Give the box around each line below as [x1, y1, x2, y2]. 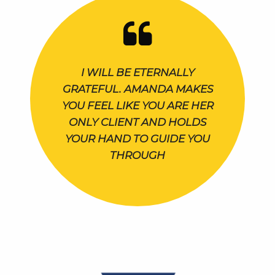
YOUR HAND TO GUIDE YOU [65, 133, 210, 145]
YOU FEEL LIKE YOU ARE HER [61, 99, 214, 112]
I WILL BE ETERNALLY [80, 66, 195, 79]
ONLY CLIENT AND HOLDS [69, 116, 206, 128]
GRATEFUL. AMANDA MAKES [62, 83, 213, 95]
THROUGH [110, 149, 165, 161]
